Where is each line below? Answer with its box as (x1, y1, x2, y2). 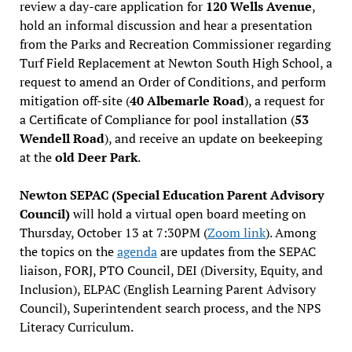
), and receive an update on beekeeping (104, 129, 322, 147)
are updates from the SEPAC (156, 242, 316, 260)
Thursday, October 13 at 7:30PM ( (19, 223, 207, 241)
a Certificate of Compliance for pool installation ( (19, 110, 295, 128)
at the (19, 148, 55, 166)
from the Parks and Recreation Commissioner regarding (19, 35, 331, 53)
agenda (116, 242, 157, 260)
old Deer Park (54, 148, 137, 166)
